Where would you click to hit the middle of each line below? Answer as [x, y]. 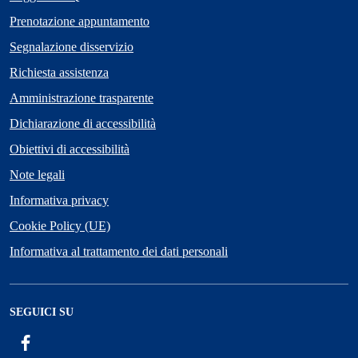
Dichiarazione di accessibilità [83, 123]
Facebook [59, 341]
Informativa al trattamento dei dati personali [119, 251]
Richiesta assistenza [59, 72]
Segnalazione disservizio [72, 46]
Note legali [37, 174]
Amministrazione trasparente [82, 97]
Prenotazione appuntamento [80, 21]
